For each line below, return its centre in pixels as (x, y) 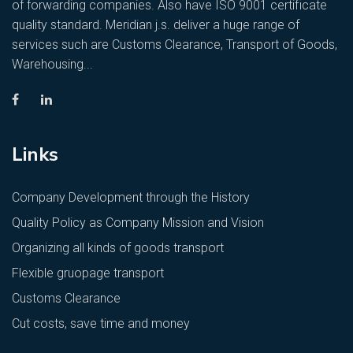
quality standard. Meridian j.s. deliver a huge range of (156, 24)
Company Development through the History (131, 197)
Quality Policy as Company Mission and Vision (138, 222)
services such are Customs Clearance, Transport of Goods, (175, 44)
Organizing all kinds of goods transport (118, 247)
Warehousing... (52, 64)
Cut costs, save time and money (101, 323)
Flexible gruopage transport (88, 273)
